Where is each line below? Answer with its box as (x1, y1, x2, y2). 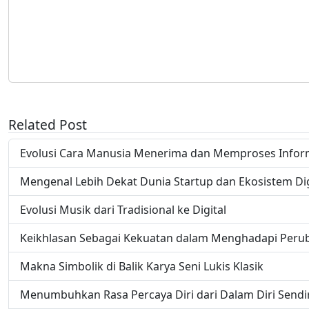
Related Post (8, 114, 87, 134)
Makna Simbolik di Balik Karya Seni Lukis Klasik (20, 258, 263, 274)
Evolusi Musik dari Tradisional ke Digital (20, 201, 226, 217)
